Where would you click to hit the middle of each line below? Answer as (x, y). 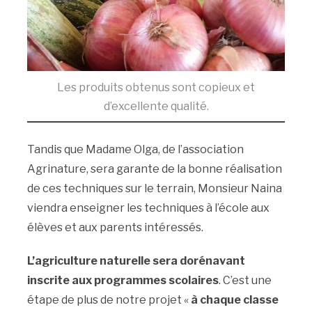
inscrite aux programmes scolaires (123, 281)
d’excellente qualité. (156, 107)
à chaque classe (234, 300)
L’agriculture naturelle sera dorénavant (136, 261)
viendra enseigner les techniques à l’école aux (148, 208)
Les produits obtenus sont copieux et (156, 88)
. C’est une (245, 281)
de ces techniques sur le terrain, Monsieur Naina (154, 189)
